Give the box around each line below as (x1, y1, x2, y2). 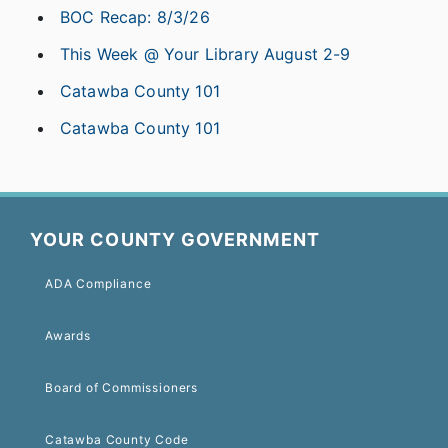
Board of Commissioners (45, 380, 198, 396)
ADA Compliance (45, 276, 152, 292)
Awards (45, 328, 91, 344)
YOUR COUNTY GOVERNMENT (30, 229, 320, 251)
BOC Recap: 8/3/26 (60, 7, 210, 28)
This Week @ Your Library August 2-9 (60, 44, 351, 65)
